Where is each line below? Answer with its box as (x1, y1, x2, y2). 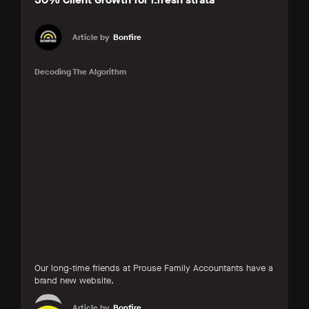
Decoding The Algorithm (34, 66, 126, 78)
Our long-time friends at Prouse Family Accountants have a (34, 261, 273, 274)
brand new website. (34, 274, 114, 286)
